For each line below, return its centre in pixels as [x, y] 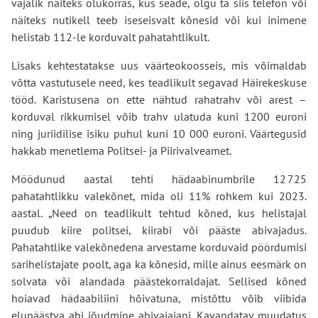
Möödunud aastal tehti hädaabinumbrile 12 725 [159, 179]
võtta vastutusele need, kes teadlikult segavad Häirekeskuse [159, 82]
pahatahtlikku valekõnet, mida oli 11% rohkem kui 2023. [159, 196]
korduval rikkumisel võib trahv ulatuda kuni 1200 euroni [159, 116]
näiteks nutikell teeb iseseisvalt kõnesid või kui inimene [159, 20]
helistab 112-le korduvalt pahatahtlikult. [110, 37]
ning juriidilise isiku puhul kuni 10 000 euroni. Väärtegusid [159, 133]
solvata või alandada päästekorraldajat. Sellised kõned [159, 281]
